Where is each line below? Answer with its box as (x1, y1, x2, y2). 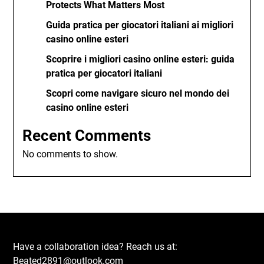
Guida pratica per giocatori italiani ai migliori (46, 19, 234, 31)
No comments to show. (22, 148, 118, 160)
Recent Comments (22, 127, 151, 144)
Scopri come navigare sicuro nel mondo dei (46, 88, 230, 99)
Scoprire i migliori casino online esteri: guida (46, 54, 235, 65)
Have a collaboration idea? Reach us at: (13, 241, 178, 252)
